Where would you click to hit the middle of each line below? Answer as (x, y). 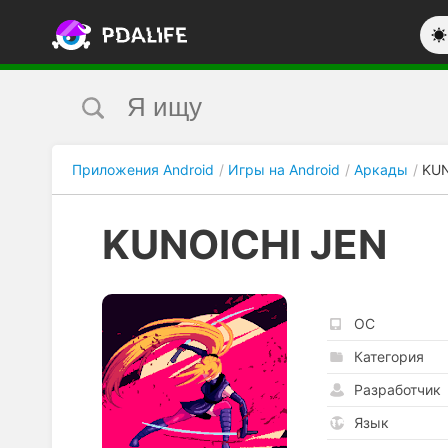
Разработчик (397, 389)
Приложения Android (143, 169)
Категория (389, 356)
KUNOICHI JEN (244, 244)
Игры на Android (284, 169)
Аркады (381, 169)
